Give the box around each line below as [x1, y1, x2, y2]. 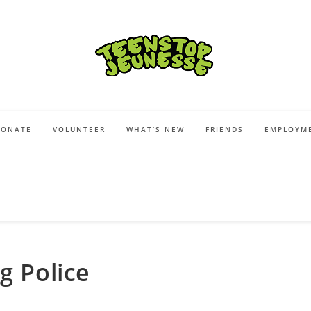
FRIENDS [205, 124, 244, 134]
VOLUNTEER [53, 124, 106, 134]
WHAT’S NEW [126, 124, 185, 134]
